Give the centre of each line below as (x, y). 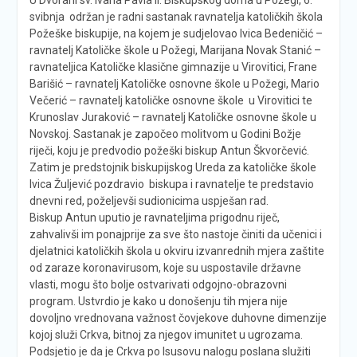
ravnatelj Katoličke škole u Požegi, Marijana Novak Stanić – (175, 50)
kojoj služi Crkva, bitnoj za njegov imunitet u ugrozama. (166, 334)
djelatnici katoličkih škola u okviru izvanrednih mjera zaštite (177, 251)
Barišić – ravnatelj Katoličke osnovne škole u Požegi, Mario (174, 83)
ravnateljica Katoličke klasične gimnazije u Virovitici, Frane (173, 67)
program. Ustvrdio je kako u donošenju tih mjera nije (158, 301)
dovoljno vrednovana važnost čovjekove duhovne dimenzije (178, 318)
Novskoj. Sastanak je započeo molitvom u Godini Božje (165, 133)
